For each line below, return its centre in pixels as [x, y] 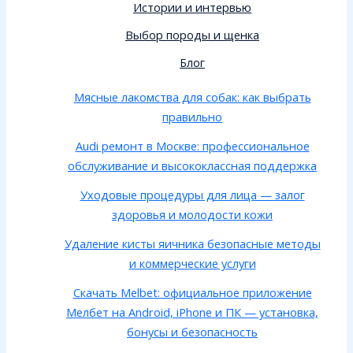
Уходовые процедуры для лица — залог [192, 195]
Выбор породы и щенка [192, 34]
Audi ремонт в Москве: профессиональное [192, 146]
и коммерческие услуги [192, 264]
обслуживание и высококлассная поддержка [192, 166]
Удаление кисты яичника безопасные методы [192, 244]
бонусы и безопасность [192, 332]
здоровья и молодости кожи [192, 215]
